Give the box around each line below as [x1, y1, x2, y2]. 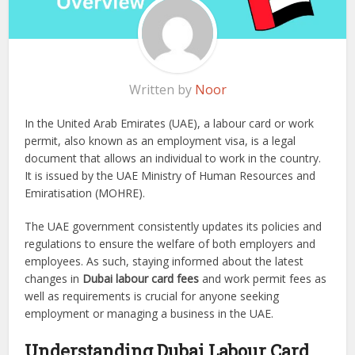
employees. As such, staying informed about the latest [25, 254, 304, 269]
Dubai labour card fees [79, 271, 200, 287]
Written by [128, 81, 195, 99]
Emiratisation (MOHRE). [25, 185, 146, 201]
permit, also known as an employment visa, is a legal [25, 133, 296, 149]
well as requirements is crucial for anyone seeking [25, 288, 280, 304]
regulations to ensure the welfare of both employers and [25, 236, 316, 252]
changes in [25, 271, 80, 287]
